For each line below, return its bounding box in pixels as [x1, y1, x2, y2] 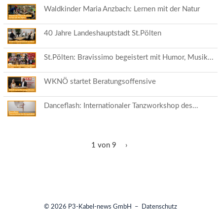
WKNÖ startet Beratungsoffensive [44, 77, 156, 85]
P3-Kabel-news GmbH [68, 204, 132, 211]
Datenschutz [142, 204, 177, 211]
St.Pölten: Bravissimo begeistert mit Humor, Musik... [44, 53, 214, 61]
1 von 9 [91, 142, 116, 149]
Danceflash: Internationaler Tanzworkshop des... [44, 102, 198, 110]
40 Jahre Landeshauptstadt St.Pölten [44, 29, 161, 37]
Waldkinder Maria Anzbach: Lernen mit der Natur [44, 5, 200, 13]
